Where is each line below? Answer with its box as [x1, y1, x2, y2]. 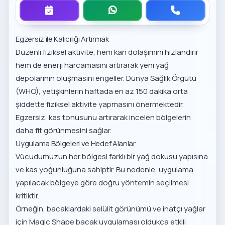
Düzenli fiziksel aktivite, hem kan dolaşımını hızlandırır [16, 47, 199, 58]
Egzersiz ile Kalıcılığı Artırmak [16, 34, 109, 45]
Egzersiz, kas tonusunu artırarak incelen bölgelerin [16, 112, 191, 123]
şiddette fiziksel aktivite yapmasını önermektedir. [16, 99, 184, 110]
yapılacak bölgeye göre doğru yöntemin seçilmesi [16, 177, 189, 188]
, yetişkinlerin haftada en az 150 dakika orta [39, 86, 188, 97]
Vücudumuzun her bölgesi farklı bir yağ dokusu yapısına [16, 151, 208, 162]
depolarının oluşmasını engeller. [16, 73, 127, 84]
